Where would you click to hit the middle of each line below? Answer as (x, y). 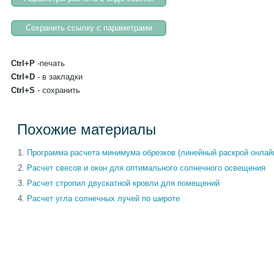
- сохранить (57, 90)
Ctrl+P (23, 63)
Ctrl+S (23, 90)
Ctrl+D (23, 76)
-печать (50, 63)
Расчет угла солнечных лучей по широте (103, 198)
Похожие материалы (87, 129)
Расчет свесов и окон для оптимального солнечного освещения (146, 168)
